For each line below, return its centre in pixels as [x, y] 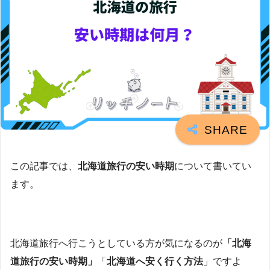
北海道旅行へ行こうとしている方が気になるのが [116, 243]
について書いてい [213, 166]
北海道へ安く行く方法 [155, 261]
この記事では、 [44, 166]
